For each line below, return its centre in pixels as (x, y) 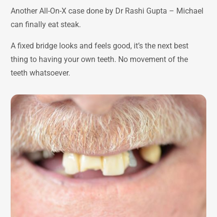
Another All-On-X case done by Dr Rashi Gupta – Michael (107, 11)
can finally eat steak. (46, 24)
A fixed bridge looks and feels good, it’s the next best (100, 46)
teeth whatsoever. (41, 73)
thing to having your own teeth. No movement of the (100, 59)
